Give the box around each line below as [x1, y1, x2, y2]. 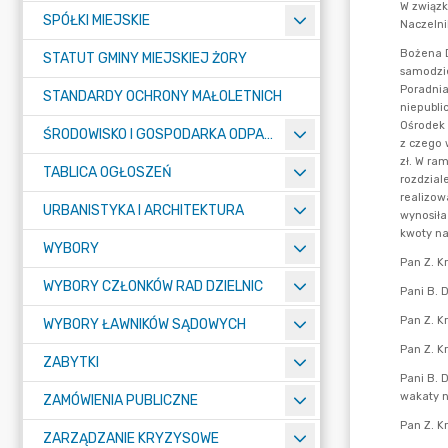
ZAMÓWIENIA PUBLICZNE [43, 392, 198, 409]
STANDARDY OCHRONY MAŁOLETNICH [43, 88, 282, 105]
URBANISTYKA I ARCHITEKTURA [43, 202, 244, 219]
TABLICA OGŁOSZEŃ [43, 164, 172, 181]
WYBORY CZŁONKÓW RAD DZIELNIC [43, 278, 263, 295]
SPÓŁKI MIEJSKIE [43, 12, 150, 29]
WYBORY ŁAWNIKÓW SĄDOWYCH [43, 316, 246, 333]
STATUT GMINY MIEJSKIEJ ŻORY [43, 50, 247, 67]
